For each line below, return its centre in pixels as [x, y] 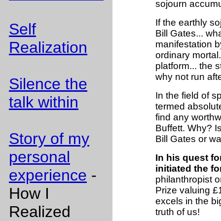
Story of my [49, 139]
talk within [44, 102]
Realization [48, 47]
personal [39, 157]
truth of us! [178, 212]
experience [48, 175]
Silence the [48, 84]
